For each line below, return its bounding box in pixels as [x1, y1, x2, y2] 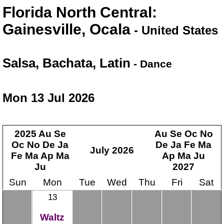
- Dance [130, 57, 172, 69]
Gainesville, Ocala [2, 20, 130, 37]
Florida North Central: [2, 3, 157, 20]
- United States [130, 23, 218, 37]
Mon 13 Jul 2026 [2, 90, 94, 104]
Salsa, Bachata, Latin [2, 55, 130, 70]
